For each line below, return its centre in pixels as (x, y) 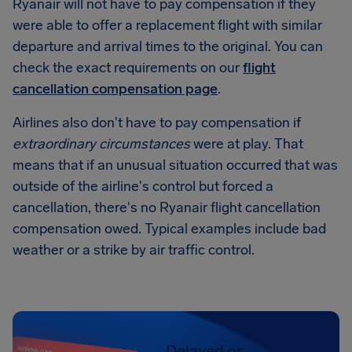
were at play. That (247, 144)
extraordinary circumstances (101, 144)
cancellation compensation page (115, 89)
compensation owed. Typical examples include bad (169, 229)
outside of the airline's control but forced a (143, 186)
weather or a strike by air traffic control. (134, 250)
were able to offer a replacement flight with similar (167, 25)
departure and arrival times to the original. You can (168, 46)
